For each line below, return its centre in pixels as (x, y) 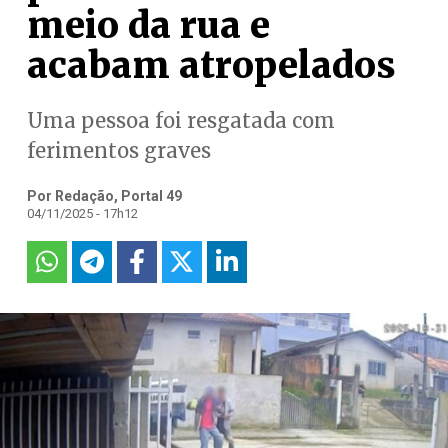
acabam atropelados (211, 65)
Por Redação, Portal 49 (104, 196)
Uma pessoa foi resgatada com (180, 120)
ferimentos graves (118, 150)
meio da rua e (148, 25)
